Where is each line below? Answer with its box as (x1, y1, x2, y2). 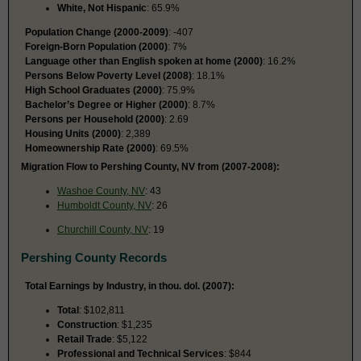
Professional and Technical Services (57, 347, 224, 359)
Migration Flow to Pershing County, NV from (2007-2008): (21, 160, 280, 172)
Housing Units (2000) (25, 127, 121, 139)
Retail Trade (57, 333, 112, 345)
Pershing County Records (21, 250, 167, 264)
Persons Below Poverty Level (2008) (25, 69, 192, 81)
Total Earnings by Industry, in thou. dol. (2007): (25, 280, 234, 292)
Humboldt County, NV (57, 199, 151, 211)
